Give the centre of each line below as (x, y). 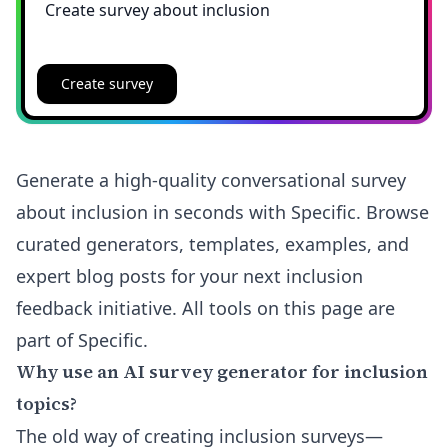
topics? (46, 403)
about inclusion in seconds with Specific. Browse (222, 212)
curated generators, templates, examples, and (212, 244)
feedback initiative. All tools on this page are (205, 308)
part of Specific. (82, 340)
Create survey (106, 83)
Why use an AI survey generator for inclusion (222, 371)
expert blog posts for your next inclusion (189, 276)
